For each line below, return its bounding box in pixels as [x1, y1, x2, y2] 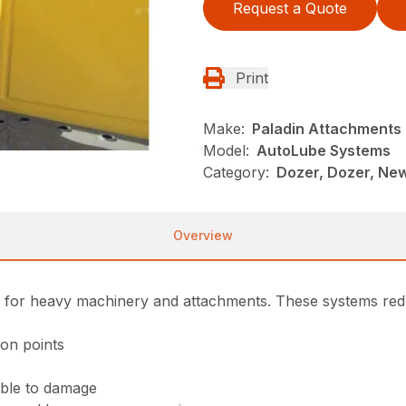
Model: [203, 141, 249, 159]
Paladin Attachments [252, 120, 401, 138]
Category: [203, 163, 269, 181]
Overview [173, 227, 233, 243]
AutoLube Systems [256, 141, 391, 159]
